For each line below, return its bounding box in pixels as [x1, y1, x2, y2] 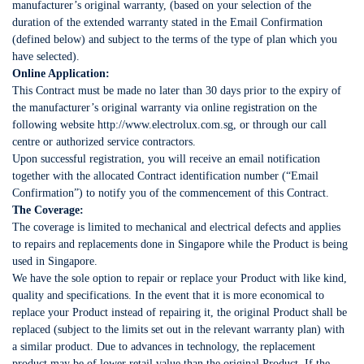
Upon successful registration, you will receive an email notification [12, 153, 320, 165]
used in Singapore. [12, 255, 97, 267]
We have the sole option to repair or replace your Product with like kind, [12, 272, 347, 284]
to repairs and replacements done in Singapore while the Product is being [12, 238, 348, 250]
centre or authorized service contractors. [12, 136, 196, 148]
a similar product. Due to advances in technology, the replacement [12, 340, 315, 353]
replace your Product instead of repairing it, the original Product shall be [12, 306, 347, 318]
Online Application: [12, 67, 110, 80]
